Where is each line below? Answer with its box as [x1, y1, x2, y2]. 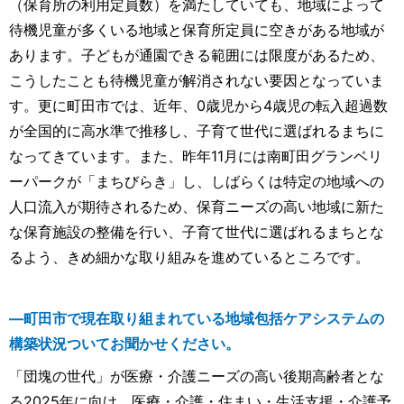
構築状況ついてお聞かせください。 [9, 335, 240, 353]
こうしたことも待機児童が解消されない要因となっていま [9, 71, 384, 90]
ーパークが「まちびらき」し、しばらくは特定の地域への [9, 172, 384, 191]
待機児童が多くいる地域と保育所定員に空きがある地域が [9, 21, 384, 40]
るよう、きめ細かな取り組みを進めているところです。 [9, 248, 370, 267]
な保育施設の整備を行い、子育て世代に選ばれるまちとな [9, 223, 384, 242]
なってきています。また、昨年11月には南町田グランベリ [9, 147, 382, 166]
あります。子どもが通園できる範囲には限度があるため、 [9, 46, 384, 65]
